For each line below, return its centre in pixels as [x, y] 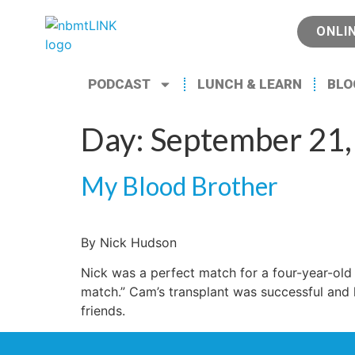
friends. [103, 311]
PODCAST [119, 84]
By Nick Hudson [129, 242]
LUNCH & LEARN [250, 84]
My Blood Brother [179, 186]
